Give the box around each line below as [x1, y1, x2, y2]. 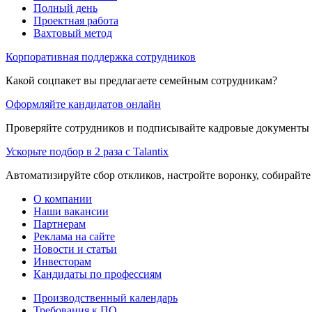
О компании [33, 192, 92, 205]
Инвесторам [33, 255, 91, 267]
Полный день [33, 1, 97, 14]
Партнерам [33, 217, 86, 230]
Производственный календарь [33, 291, 178, 304]
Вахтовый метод [33, 26, 112, 39]
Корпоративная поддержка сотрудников [6, 50, 196, 63]
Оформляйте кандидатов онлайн [6, 97, 161, 110]
